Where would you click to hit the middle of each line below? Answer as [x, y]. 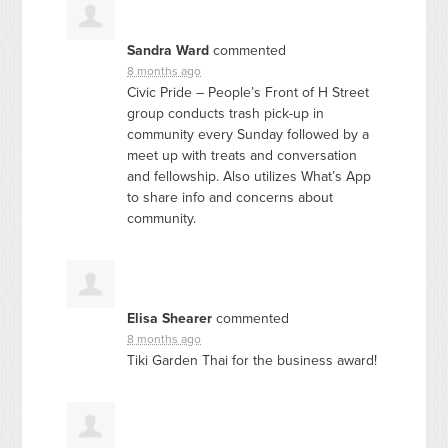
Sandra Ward [168, 50]
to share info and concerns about [230, 197]
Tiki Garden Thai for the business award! [252, 360]
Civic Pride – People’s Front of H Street [248, 92]
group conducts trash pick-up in [226, 113]
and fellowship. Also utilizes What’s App [249, 176]
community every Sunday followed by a [248, 134]
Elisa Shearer [170, 318]
